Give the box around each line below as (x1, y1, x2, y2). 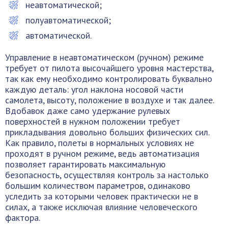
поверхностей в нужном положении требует (5, 116, 180, 127)
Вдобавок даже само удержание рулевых (5, 105, 170, 117)
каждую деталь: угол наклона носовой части (5, 83, 183, 95)
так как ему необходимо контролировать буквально (5, 73, 212, 84)
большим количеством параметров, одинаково (5, 180, 190, 191)
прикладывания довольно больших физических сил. (5, 126, 209, 138)
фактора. (5, 212, 40, 223)
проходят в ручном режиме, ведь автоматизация (5, 148, 199, 159)
